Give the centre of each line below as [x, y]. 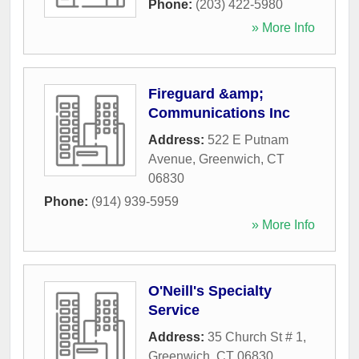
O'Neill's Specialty [210, 291]
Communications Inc [219, 113]
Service [174, 310]
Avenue [170, 159]
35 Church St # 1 [255, 337]
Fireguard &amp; [206, 94]
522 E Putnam [248, 140]
